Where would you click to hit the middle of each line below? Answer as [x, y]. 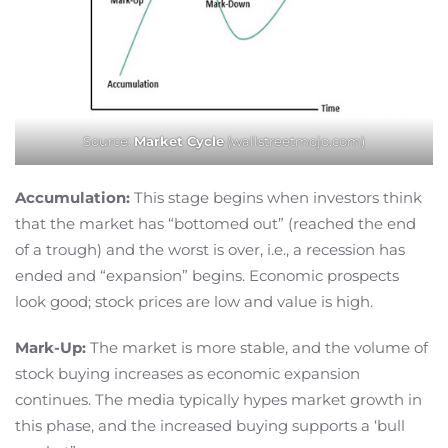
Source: [108, 141]
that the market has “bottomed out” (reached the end [215, 224]
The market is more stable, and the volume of [257, 348]
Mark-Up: [50, 348]
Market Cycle [179, 141]
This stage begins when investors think [278, 198]
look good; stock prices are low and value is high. [194, 302]
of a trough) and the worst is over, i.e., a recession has [210, 250]
